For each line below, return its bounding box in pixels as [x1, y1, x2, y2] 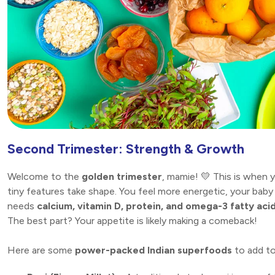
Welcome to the [7, 171, 82, 183]
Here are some [7, 244, 75, 257]
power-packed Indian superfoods [75, 244, 232, 257]
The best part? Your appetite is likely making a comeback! [7, 215, 257, 227]
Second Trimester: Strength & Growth [7, 141, 244, 158]
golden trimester [82, 171, 162, 183]
